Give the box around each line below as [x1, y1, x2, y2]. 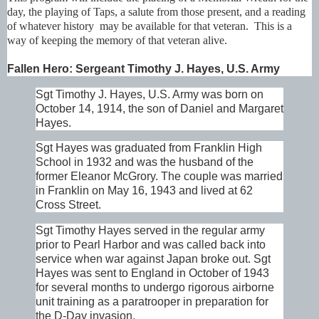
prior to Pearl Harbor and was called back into [36, 239, 266, 251]
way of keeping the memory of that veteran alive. [7, 33, 227, 46]
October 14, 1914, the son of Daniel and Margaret [36, 102, 283, 115]
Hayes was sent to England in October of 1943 [36, 267, 269, 280]
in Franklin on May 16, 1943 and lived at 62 [36, 184, 253, 197]
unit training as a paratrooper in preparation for [36, 296, 268, 308]
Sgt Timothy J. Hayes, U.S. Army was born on [36, 88, 263, 100]
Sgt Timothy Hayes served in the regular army [36, 224, 265, 237]
